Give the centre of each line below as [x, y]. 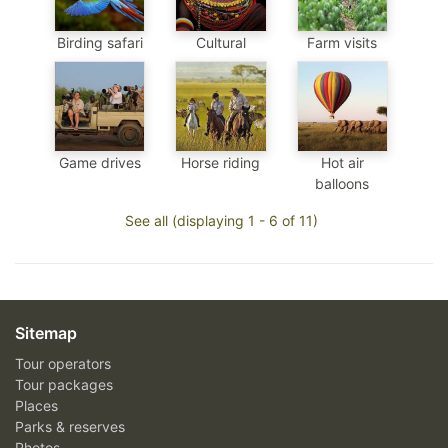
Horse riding [221, 163]
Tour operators [63, 364]
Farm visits [342, 42]
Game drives [99, 163]
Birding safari [99, 42]
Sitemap [46, 333]
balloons [342, 184]
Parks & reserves [70, 427]
